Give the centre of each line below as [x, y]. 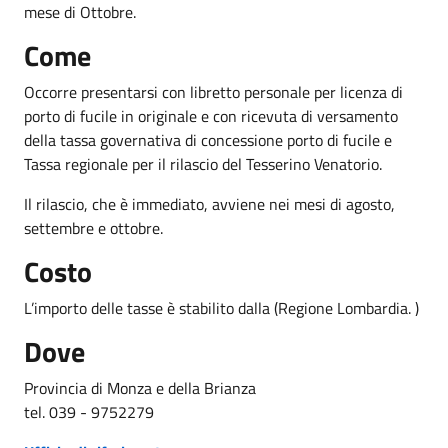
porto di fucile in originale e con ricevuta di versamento [211, 115]
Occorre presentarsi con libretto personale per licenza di [213, 91]
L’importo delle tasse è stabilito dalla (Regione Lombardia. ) [221, 307]
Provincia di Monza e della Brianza [140, 387]
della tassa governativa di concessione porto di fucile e [208, 139]
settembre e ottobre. [93, 227]
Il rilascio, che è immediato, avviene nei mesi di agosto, [209, 203]
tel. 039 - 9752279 [89, 411]
